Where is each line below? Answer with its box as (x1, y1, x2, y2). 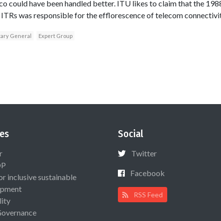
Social (118, 127, 143, 140)
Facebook (130, 168, 165, 178)
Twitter (131, 148, 157, 158)
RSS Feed (132, 190, 163, 199)
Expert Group (38, 32, 73, 39)
